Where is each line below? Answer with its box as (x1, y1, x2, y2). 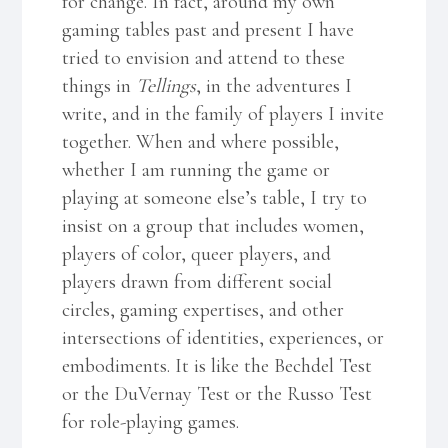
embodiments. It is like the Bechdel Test (62, 353, 373, 378)
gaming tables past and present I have (62, 17, 355, 42)
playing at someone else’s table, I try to (62, 185, 368, 210)
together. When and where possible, (62, 129, 340, 154)
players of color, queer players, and (62, 241, 332, 266)
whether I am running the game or (62, 157, 331, 182)
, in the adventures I (196, 73, 353, 98)
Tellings (136, 73, 197, 98)
